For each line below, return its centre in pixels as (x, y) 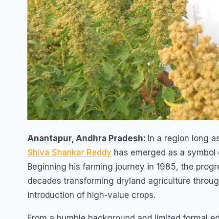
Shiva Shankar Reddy (69, 153)
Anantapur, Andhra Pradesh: (88, 138)
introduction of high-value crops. (91, 195)
